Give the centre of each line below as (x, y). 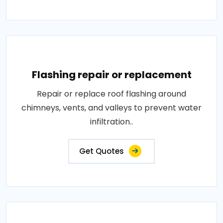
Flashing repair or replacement (111, 75)
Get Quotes (102, 151)
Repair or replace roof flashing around (111, 94)
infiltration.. (111, 122)
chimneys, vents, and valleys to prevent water (111, 108)
